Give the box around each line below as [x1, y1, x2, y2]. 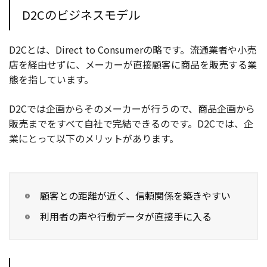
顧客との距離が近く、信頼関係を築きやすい [40, 188, 231, 203]
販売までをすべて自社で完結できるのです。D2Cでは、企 [9, 116, 253, 131]
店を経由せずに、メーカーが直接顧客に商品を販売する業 [9, 57, 257, 72]
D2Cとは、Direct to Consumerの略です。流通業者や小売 [9, 42, 256, 57]
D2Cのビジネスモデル [22, 6, 140, 24]
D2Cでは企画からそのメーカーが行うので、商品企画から [9, 101, 255, 116]
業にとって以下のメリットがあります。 [9, 131, 179, 146]
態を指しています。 [9, 72, 94, 87]
